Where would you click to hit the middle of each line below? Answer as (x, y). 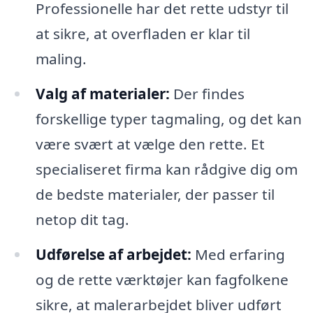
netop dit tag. (82, 220)
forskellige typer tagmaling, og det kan (168, 119)
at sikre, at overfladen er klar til (143, 34)
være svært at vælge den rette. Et (150, 144)
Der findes (207, 94)
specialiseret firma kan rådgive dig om (166, 169)
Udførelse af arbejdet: (113, 255)
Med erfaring (238, 255)
